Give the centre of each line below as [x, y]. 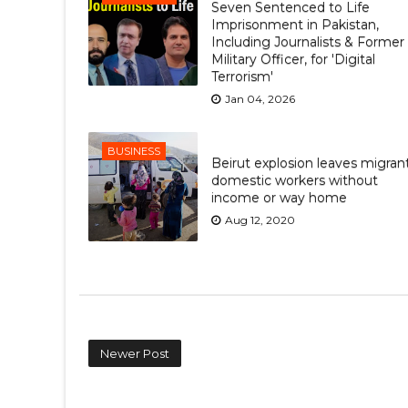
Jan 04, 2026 [260, 98]
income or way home [279, 197]
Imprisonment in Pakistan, [295, 24]
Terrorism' [242, 76]
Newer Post [135, 353]
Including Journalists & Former [308, 41]
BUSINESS [134, 151]
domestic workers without [295, 180]
